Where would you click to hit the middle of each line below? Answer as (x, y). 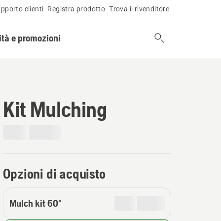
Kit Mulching (55, 109)
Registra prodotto (76, 9)
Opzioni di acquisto (54, 174)
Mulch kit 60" (36, 203)
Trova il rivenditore (139, 9)
